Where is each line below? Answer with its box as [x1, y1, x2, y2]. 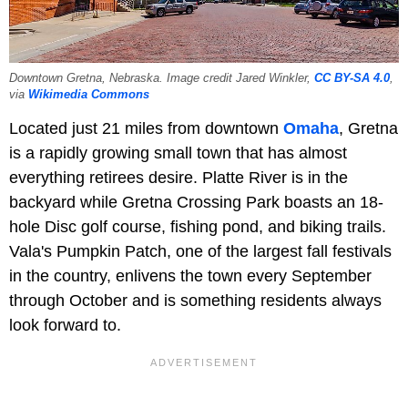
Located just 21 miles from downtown [9, 118, 283, 138]
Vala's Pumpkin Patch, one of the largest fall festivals [9, 241, 392, 260]
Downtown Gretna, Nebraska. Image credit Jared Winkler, [9, 71, 314, 85]
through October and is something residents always [9, 291, 382, 310]
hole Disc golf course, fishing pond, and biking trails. [9, 217, 386, 236]
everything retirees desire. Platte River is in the [9, 168, 348, 187]
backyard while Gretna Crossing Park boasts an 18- [9, 192, 383, 211]
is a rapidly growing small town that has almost [9, 143, 347, 162]
